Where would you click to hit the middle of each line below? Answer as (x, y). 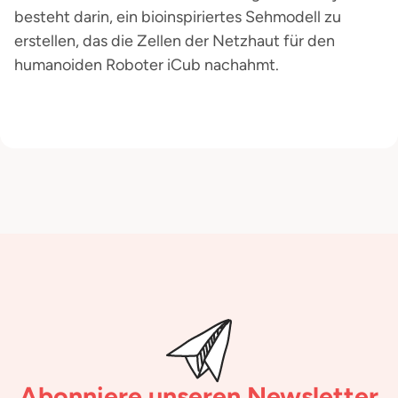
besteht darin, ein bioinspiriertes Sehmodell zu (178, 17)
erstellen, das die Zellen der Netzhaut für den (175, 41)
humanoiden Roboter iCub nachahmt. (147, 65)
